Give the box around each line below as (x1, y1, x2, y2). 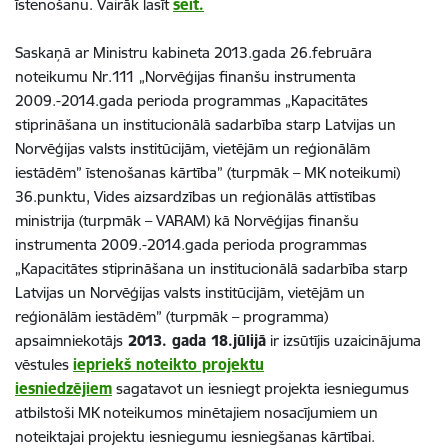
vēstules (15, 355, 73, 374)
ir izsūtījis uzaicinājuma (266, 331, 421, 350)
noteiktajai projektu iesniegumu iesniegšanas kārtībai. (15, 427, 375, 446)
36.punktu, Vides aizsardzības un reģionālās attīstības (15, 187, 376, 206)
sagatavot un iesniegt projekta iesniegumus (112, 379, 409, 398)
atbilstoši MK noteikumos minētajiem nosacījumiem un (15, 403, 378, 422)
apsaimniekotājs (15, 331, 123, 350)
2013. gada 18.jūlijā (123, 331, 266, 350)
